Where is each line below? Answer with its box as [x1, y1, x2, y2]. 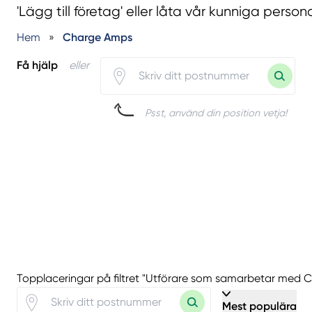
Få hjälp [17, 58, 58, 72]
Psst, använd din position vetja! [145, 107, 287, 119]
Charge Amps [63, 30, 132, 44]
